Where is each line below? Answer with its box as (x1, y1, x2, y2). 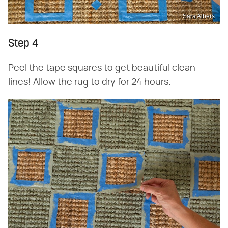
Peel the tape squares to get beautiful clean (8, 63, 195, 73)
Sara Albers (183, 12, 215, 20)
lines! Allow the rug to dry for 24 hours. (8, 77, 171, 87)
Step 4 (8, 38, 39, 50)
